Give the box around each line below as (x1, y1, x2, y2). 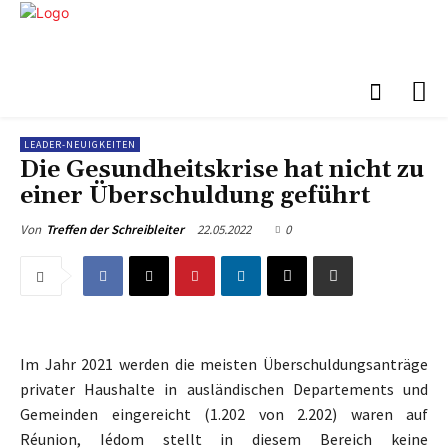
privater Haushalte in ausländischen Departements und (20, 379, 428, 400)
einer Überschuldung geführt (20, 181, 370, 212)
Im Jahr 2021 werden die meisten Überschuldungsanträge (20, 354, 428, 375)
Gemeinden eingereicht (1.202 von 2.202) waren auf (20, 404, 428, 425)
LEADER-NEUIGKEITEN (24, 138, 136, 152)
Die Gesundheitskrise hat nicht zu (20, 155, 424, 186)
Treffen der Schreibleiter (46, 221, 184, 239)
